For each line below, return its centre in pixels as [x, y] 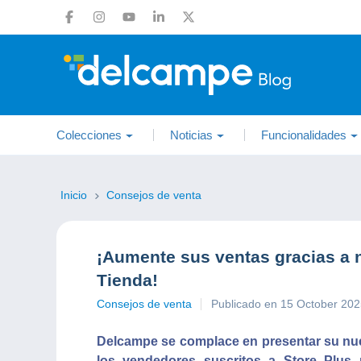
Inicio [75, 195]
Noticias [191, 135]
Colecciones [89, 135]
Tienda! [127, 280]
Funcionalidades [304, 135]
